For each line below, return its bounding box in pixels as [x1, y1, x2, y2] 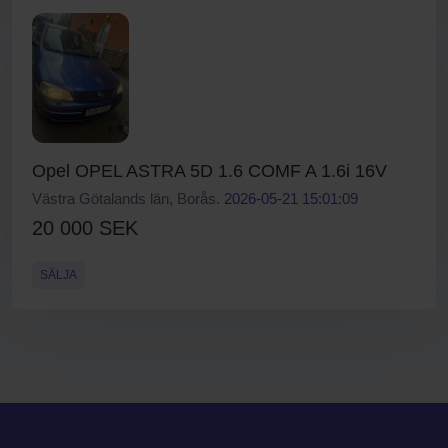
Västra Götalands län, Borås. [32, 190, 224, 207]
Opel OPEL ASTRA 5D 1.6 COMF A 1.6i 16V [32, 161, 387, 181]
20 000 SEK [32, 217, 138, 239]
